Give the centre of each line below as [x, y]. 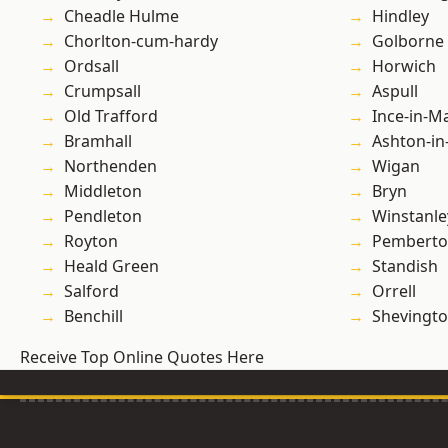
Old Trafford [111, 116]
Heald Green [111, 266]
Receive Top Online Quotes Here [142, 357]
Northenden [110, 166]
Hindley [400, 16]
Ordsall [91, 66]
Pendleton [103, 216]
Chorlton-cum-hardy [141, 41]
